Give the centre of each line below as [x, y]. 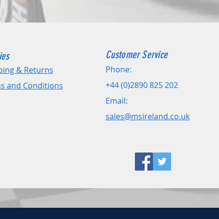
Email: [116, 100]
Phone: [118, 69]
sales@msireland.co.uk [147, 116]
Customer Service [136, 54]
